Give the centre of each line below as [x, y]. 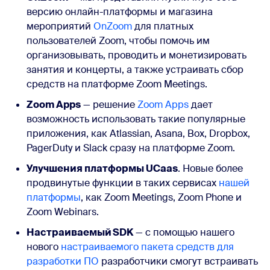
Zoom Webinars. [63, 212]
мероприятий [60, 27]
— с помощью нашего [184, 233]
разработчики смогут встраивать [178, 262]
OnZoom [113, 27]
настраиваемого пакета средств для [147, 247]
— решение [109, 105]
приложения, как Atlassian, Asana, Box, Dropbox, [138, 134]
